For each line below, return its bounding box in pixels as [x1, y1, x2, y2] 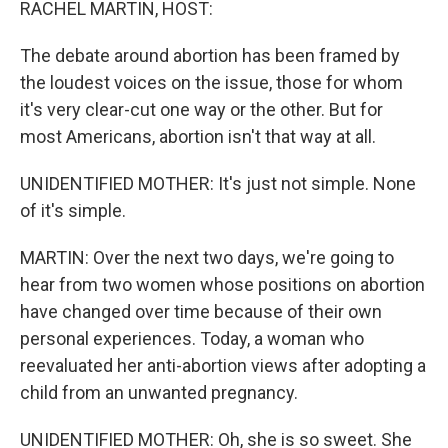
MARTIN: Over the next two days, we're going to [20, 247, 394, 268]
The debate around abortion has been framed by [20, 45, 400, 66]
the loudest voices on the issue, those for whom [20, 72, 403, 93]
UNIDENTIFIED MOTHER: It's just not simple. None [20, 173, 416, 194]
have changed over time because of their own [20, 301, 382, 322]
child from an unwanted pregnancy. [20, 382, 298, 403]
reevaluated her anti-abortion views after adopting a [20, 355, 426, 376]
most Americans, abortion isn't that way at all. [20, 126, 376, 147]
